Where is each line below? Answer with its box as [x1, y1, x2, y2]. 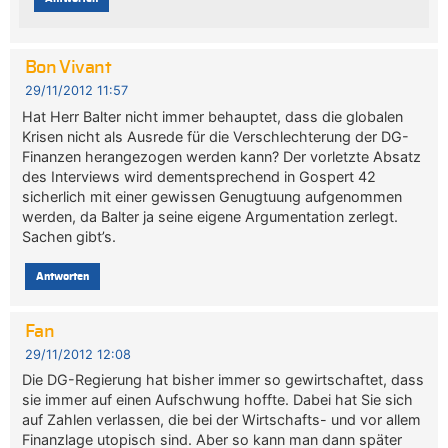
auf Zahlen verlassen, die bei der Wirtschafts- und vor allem [22, 410, 422, 428]
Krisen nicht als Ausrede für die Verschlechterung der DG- [22, 127, 410, 145]
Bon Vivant [24, 59, 112, 78]
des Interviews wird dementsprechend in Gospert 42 [22, 167, 377, 185]
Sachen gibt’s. [22, 227, 117, 245]
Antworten [35, 270, 89, 282]
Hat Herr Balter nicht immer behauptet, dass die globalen [22, 107, 404, 125]
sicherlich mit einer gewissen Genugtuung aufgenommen [22, 187, 403, 205]
